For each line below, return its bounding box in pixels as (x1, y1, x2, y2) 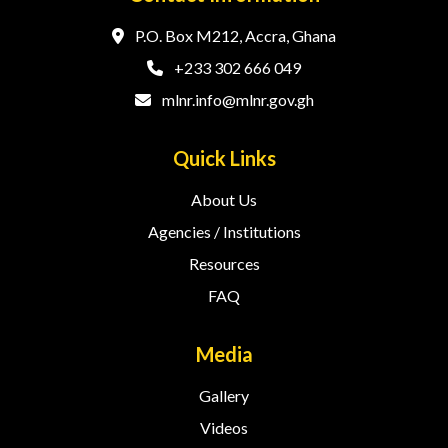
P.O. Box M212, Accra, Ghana (132, 26, 336, 45)
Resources (188, 254, 260, 273)
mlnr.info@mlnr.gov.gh (158, 90, 314, 109)
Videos (200, 418, 248, 437)
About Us (191, 190, 257, 209)
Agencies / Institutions (147, 222, 301, 241)
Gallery (199, 386, 249, 405)
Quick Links (172, 146, 276, 170)
